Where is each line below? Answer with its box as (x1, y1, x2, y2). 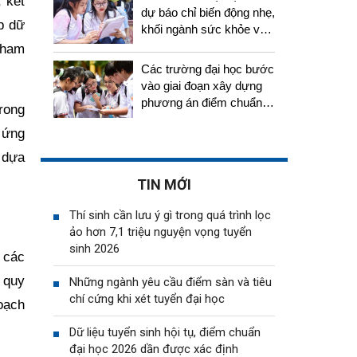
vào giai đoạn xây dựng (141, 79, 262, 93)
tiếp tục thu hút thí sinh (141, 38, 257, 53)
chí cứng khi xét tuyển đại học (69, 291, 225, 306)
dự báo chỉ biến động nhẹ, (141, 5, 275, 19)
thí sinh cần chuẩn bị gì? (141, 112, 267, 127)
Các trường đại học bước (141, 62, 274, 76)
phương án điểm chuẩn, (141, 96, 265, 110)
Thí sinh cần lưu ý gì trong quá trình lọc (69, 207, 271, 222)
